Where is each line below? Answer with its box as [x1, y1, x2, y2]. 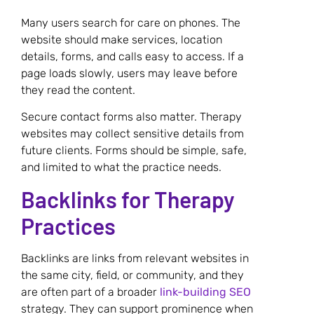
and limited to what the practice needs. [21, 161, 221, 175]
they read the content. [21, 83, 135, 97]
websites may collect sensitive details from [21, 127, 244, 141]
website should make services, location [21, 32, 222, 46]
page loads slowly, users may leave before [21, 66, 238, 80]
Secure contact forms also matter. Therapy [21, 110, 242, 124]
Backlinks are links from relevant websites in [21, 252, 249, 266]
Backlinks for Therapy [21, 186, 235, 213]
